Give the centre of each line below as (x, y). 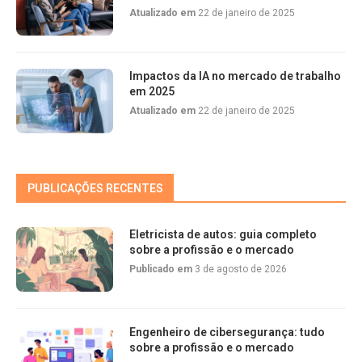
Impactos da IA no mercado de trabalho (235, 76)
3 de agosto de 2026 (241, 269)
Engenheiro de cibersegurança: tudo (227, 332)
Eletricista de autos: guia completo (223, 234)
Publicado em (162, 269)
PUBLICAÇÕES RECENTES (95, 188)
